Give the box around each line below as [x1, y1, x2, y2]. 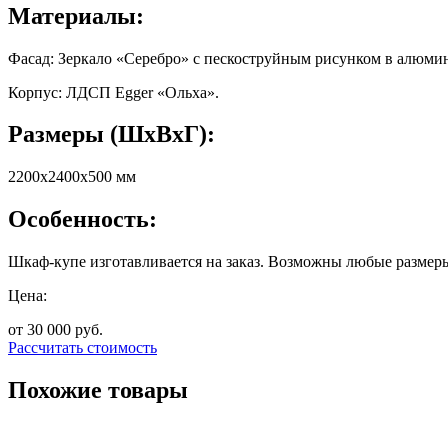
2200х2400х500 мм [8, 168, 136, 186]
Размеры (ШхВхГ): [8, 121, 215, 148]
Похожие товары [8, 377, 188, 404]
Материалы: [8, 2, 144, 29]
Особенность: [8, 206, 157, 233]
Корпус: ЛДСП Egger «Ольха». [8, 83, 219, 101]
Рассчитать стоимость [8, 339, 157, 357]
